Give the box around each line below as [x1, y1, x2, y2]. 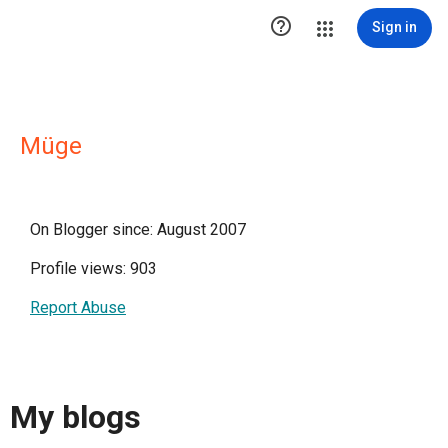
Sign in [372, 19, 417, 35]
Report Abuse [30, 298, 126, 317]
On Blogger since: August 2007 [30, 220, 246, 239]
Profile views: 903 [30, 259, 157, 278]
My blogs [10, 398, 141, 437]
